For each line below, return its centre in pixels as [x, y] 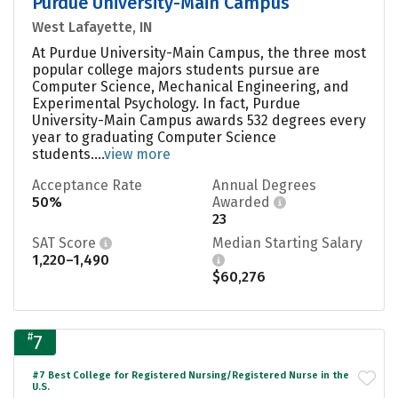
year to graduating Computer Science [154, 137]
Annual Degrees [264, 185]
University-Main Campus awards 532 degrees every [199, 120]
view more [137, 154]
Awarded [243, 202]
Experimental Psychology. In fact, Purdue [166, 103]
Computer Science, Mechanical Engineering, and [191, 86]
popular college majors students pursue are [176, 69]
